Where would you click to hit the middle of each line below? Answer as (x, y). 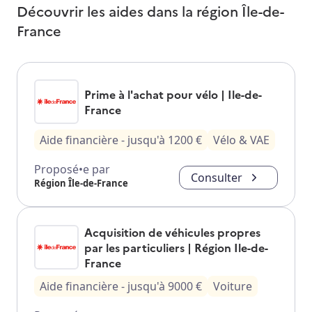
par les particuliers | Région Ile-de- (176, 247)
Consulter (217, 177)
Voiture (233, 286)
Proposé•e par (72, 169)
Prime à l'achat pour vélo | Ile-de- (173, 94)
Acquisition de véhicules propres (172, 232)
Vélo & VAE (241, 140)
